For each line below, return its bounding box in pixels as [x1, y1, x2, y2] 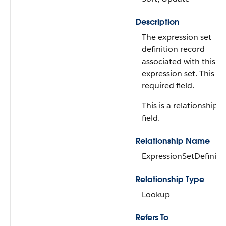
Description [136, 17, 180, 27]
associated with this [142, 56, 215, 67]
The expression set [142, 32, 211, 42]
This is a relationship [142, 100, 218, 111]
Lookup [142, 189, 170, 200]
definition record [142, 44, 205, 54]
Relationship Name [136, 136, 210, 146]
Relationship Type [136, 174, 204, 185]
